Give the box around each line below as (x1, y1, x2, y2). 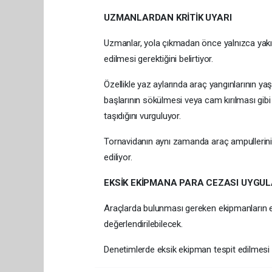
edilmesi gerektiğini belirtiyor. (104, 53, 213, 64)
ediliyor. (104, 152, 132, 163)
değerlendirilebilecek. (104, 219, 183, 229)
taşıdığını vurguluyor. (104, 110, 181, 121)
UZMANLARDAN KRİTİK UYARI (104, 12, 232, 23)
